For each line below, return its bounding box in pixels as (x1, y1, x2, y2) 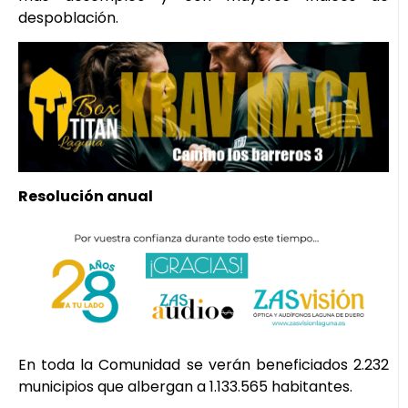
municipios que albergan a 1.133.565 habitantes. (18, 375, 352, 397)
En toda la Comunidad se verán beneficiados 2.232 (18, 353, 389, 375)
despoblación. (18, 6, 118, 28)
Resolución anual (18, 185, 153, 207)
